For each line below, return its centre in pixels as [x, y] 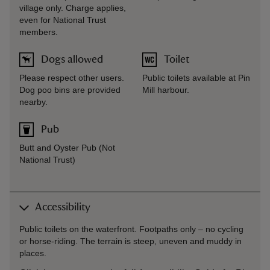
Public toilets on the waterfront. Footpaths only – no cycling [131, 229]
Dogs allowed [72, 59]
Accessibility [63, 207]
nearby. [33, 102]
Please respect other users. [72, 78]
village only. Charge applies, [73, 8]
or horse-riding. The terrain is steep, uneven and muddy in [130, 241]
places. [33, 253]
